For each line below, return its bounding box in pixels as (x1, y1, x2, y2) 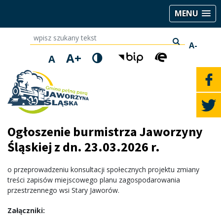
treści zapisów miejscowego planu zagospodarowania (7, 175, 180, 184)
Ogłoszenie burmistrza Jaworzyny (7, 123, 203, 140)
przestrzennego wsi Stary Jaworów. (7, 185, 121, 195)
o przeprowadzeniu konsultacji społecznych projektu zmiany (7, 165, 199, 174)
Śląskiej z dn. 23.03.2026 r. (7, 139, 160, 155)
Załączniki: (7, 206, 45, 215)
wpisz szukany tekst (29, 32, 77, 39)
